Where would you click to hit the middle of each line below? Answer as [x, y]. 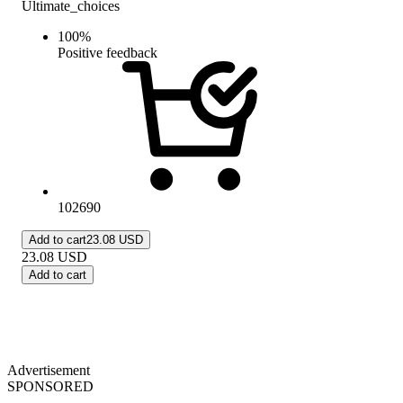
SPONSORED [50, 386]
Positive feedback [107, 52]
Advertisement [49, 370]
